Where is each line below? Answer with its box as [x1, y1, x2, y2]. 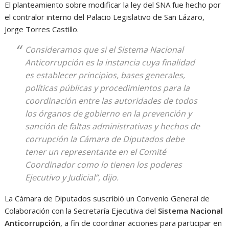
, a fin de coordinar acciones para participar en [60, 218, 222, 228]
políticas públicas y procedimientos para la [25, 82, 190, 94]
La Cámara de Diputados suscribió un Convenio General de [5, 193, 210, 203]
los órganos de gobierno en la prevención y [25, 108, 192, 119]
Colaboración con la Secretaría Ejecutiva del [5, 205, 158, 216]
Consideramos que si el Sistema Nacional [25, 44, 184, 55]
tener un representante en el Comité [25, 146, 167, 157]
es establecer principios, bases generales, [25, 70, 186, 81]
